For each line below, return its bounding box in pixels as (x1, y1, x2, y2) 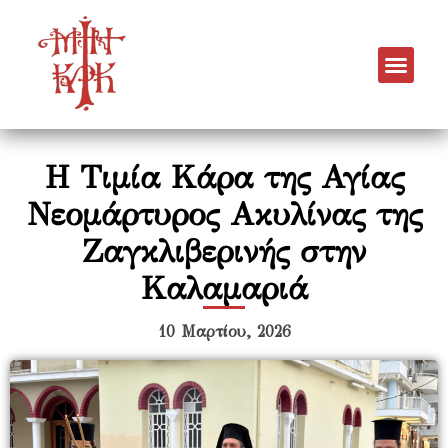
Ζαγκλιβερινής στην (82, 232, 366, 272)
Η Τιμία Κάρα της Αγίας (44, 158, 404, 198)
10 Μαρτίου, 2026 (157, 322, 291, 342)
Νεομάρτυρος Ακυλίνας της (26, 195, 422, 235)
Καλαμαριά (140, 269, 308, 309)
